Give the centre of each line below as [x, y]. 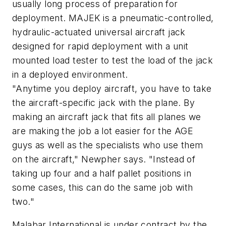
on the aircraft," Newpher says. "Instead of [104, 159]
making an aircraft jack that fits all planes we [107, 117]
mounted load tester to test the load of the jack [113, 61]
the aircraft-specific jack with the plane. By [103, 103]
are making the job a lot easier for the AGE [103, 131]
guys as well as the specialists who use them [108, 145]
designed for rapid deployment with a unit [100, 46]
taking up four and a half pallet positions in [102, 174]
